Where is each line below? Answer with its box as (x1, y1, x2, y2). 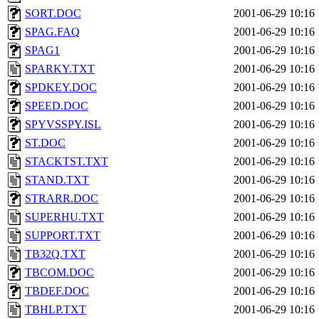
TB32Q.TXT (25, 248, 85, 260)
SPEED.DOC (25, 100, 88, 112)
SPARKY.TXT (25, 63, 95, 75)
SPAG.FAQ (25, 26, 80, 38)
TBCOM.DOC (25, 266, 94, 278)
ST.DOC (25, 137, 66, 149)
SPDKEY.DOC (25, 81, 97, 93)
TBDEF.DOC (25, 285, 89, 297)
